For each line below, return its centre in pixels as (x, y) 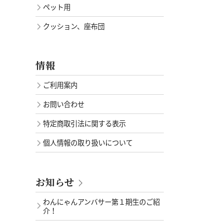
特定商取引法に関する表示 (84, 123)
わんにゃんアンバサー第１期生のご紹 (101, 202)
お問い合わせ (64, 104)
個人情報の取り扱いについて (88, 143)
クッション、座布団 (74, 26)
